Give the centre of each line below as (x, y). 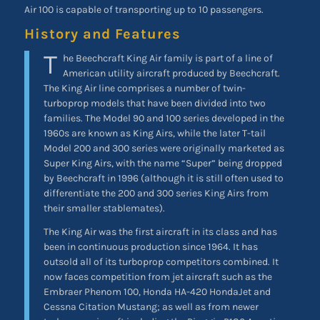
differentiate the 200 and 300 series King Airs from (156, 193)
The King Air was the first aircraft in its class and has (160, 231)
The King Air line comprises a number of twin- (144, 88)
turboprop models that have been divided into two (154, 103)
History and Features (102, 34)
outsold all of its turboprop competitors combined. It (161, 261)
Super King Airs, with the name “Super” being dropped (162, 163)
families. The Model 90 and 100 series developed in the (164, 118)
